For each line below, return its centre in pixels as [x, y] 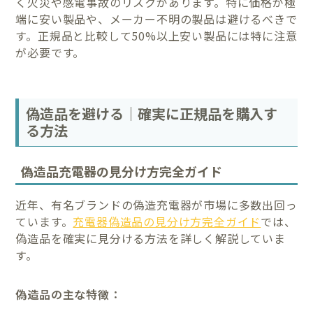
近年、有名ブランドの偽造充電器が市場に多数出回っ [156, 204]
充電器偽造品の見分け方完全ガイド [167, 221]
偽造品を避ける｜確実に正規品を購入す [152, 114]
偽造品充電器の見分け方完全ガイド [122, 171]
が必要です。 [50, 52]
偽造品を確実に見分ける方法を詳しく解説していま [151, 238]
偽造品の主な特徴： [68, 294]
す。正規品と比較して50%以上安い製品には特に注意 [156, 35]
